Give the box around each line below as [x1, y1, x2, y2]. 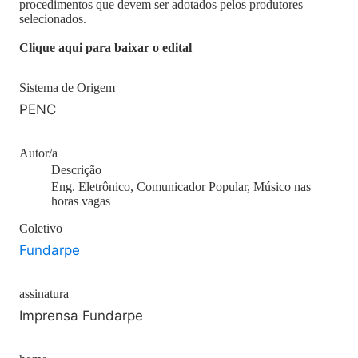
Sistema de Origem [19, 81, 115, 94]
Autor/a [19, 146, 58, 160]
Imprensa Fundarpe [19, 308, 143, 324]
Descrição [51, 163, 101, 177]
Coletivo [19, 221, 62, 235]
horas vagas [51, 194, 110, 208]
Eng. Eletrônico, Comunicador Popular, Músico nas [51, 180, 311, 193]
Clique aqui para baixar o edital [19, 41, 192, 54]
